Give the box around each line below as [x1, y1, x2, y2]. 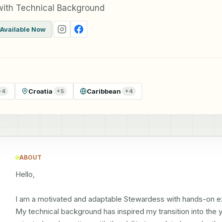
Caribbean [87, 87, 121, 95]
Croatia [28, 87, 53, 95]
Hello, [15, 169, 35, 179]
